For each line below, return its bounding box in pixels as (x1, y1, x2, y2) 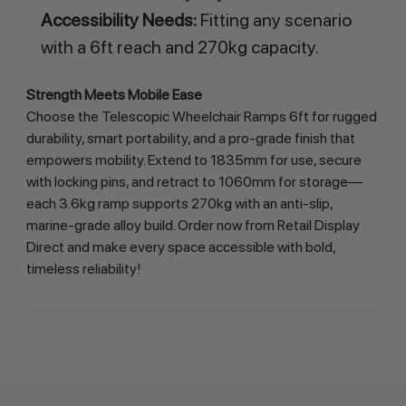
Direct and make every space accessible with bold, (25, 237, 335, 256)
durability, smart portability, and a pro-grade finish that (25, 129, 355, 147)
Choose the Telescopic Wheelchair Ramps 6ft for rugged (25, 107, 377, 125)
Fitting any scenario (196, 8, 352, 31)
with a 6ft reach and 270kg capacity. (40, 35, 319, 58)
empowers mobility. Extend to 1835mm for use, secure (25, 150, 362, 169)
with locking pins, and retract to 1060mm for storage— (25, 172, 362, 190)
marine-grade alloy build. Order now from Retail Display (25, 216, 360, 234)
